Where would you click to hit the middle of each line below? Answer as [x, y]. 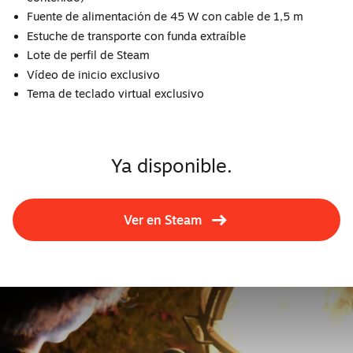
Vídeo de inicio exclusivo [93, 74]
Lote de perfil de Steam [88, 55]
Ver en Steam [165, 219]
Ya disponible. [172, 165]
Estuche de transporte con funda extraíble [136, 35]
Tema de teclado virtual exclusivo [115, 93]
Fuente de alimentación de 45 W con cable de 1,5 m [165, 17]
